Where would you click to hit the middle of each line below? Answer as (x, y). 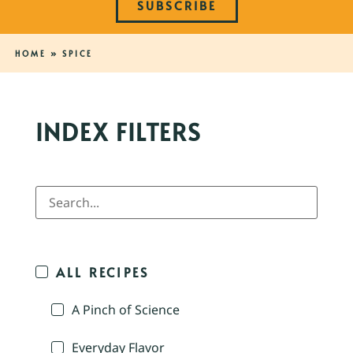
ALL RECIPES (103, 272)
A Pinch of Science (126, 310)
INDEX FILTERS (119, 132)
